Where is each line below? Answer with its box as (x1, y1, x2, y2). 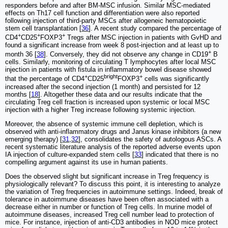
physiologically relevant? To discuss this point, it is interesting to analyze (5, 180, 220, 188)
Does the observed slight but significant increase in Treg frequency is (5, 172, 209, 180)
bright (104, 73, 118, 80)
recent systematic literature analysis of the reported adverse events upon (5, 142, 220, 151)
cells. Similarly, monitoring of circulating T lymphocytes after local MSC (5, 58, 216, 66)
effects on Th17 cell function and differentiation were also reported (5, 9, 199, 17)
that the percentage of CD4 (5, 75, 84, 83)
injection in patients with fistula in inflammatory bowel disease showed (5, 66, 211, 74)
